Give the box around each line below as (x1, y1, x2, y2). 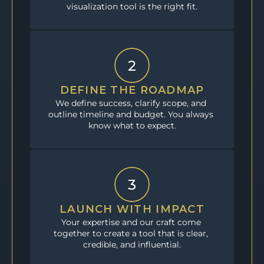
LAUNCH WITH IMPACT (60, 203, 204, 216)
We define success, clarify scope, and (55, 98, 206, 108)
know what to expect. (88, 120, 176, 131)
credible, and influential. (83, 239, 181, 250)
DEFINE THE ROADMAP (60, 84, 204, 97)
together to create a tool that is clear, (54, 228, 208, 239)
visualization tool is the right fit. (67, 1, 197, 12)
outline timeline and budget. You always (48, 109, 213, 120)
